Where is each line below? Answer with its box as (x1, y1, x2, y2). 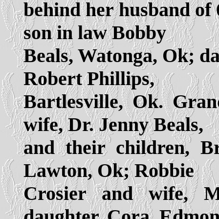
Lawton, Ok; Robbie (23, 159, 194, 181)
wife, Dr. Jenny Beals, (23, 113, 203, 135)
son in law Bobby (23, 21, 166, 44)
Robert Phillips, (23, 67, 154, 89)
